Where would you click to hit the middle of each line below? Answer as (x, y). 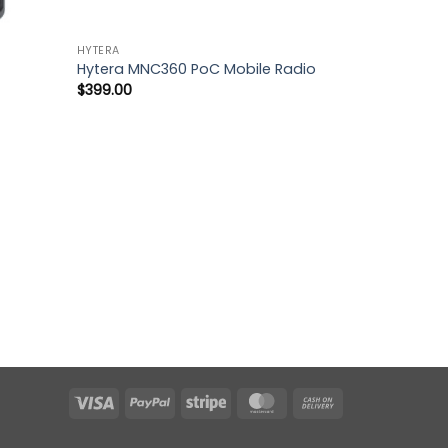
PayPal (192, 400)
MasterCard (324, 400)
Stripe (245, 400)
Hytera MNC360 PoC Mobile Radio (196, 69)
